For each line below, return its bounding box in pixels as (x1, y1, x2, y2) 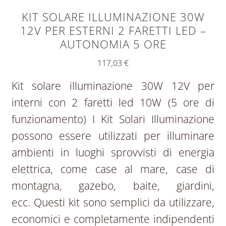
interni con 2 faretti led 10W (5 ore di (11, 95, 215, 110)
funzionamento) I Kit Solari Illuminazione (11, 112, 215, 127)
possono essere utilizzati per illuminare (11, 129, 215, 143)
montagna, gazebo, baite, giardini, (11, 179, 215, 193)
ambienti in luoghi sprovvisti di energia (11, 145, 215, 160)
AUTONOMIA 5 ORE (60, 36, 166, 52)
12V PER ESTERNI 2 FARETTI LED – (20, 23, 206, 39)
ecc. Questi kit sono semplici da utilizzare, (11, 195, 215, 210)
